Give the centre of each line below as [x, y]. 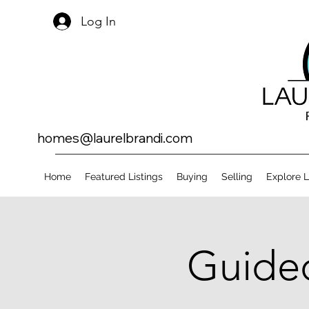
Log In [99, 21]
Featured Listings [124, 177]
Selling [237, 177]
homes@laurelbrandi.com [115, 138]
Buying [192, 177]
